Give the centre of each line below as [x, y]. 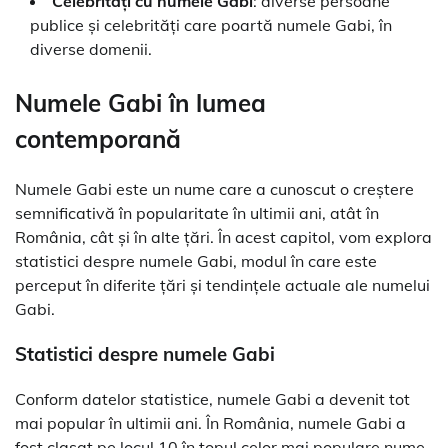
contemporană [98, 139]
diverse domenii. [91, 48]
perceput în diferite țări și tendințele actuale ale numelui [222, 285]
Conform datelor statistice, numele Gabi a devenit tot [212, 398]
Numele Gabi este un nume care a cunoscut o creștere [214, 189]
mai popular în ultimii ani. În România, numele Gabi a [210, 422]
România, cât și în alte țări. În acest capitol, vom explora [223, 237]
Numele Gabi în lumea [140, 103]
